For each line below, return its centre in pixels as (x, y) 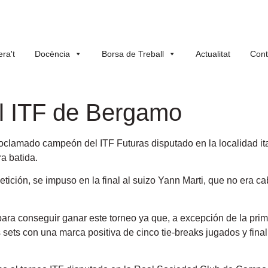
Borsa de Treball (133, 54)
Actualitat (213, 54)
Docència (52, 54)
